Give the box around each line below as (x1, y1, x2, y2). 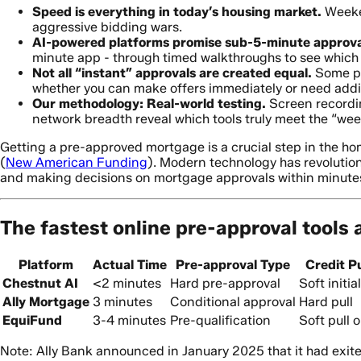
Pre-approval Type (176, 257, 290, 273)
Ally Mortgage (2, 294, 89, 310)
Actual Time (93, 257, 167, 273)
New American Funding (6, 154, 147, 170)
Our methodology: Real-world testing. (32, 95, 266, 111)
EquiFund (2, 313, 62, 329)
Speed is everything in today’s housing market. (32, 3, 322, 19)
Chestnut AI (2, 276, 78, 292)
